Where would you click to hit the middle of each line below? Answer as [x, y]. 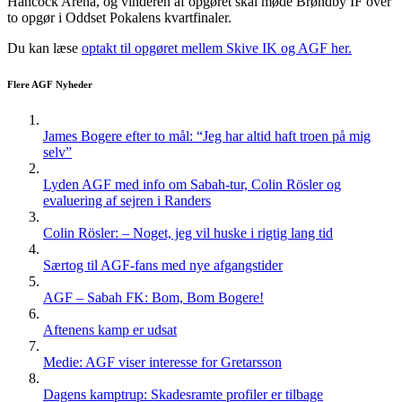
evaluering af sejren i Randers [127, 201]
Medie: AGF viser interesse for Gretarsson [162, 363]
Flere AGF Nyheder [50, 85]
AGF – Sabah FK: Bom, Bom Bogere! [153, 298]
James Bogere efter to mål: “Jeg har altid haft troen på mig [207, 136]
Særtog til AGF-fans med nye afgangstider [163, 266]
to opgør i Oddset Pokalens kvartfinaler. [119, 18]
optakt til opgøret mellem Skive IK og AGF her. [217, 48]
